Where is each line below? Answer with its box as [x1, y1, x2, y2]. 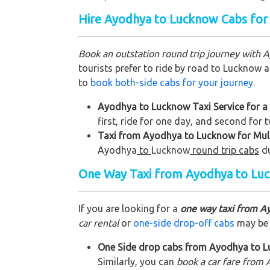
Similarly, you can [98, 256, 177, 267]
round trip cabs [190, 144, 259, 155]
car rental [78, 217, 119, 228]
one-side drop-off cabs [133, 217, 234, 228]
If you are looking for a [78, 202, 180, 214]
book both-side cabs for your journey [90, 77, 253, 88]
